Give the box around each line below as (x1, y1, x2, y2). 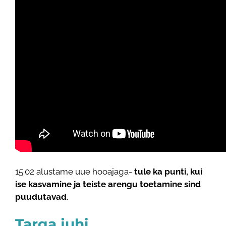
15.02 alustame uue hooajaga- (15, 166, 134, 177)
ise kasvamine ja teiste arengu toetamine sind (15, 179, 201, 189)
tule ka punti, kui (134, 166, 202, 177)
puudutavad (15, 191, 67, 202)
